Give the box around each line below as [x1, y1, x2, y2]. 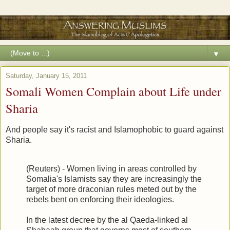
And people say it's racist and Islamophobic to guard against [6, 125, 223, 134]
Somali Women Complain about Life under [6, 83, 221, 100]
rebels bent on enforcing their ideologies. [26, 195, 174, 204]
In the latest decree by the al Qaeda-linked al [26, 215, 188, 224]
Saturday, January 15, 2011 [6, 72, 87, 80]
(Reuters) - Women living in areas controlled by [26, 164, 197, 173]
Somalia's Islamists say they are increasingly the [26, 174, 202, 183]
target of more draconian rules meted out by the [26, 184, 197, 194]
